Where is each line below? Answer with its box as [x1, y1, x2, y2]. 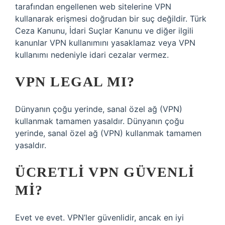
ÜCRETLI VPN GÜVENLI [15, 164, 195, 180]
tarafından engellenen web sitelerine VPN [15, 2, 171, 12]
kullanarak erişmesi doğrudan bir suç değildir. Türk [15, 14, 206, 24]
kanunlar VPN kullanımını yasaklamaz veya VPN [15, 38, 195, 48]
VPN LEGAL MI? [15, 74, 135, 89]
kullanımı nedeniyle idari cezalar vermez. [15, 50, 169, 60]
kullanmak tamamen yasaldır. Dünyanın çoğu [15, 116, 184, 126]
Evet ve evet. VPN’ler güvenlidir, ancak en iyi [15, 212, 184, 222]
